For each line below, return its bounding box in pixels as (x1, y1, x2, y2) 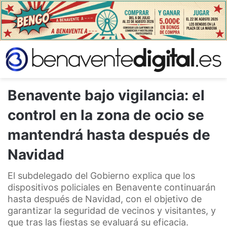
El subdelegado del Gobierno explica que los (8, 170, 195, 181)
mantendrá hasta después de (8, 126, 210, 143)
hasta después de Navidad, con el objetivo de (8, 193, 202, 204)
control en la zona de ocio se (8, 106, 204, 124)
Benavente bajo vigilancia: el (8, 86, 205, 104)
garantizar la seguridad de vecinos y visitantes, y (8, 205, 216, 216)
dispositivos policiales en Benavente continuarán (8, 181, 216, 193)
